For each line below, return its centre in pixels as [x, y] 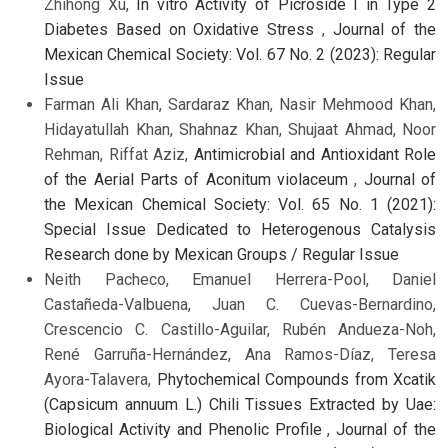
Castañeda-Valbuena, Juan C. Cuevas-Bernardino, [240, 304]
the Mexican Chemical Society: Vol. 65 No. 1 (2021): [240, 204]
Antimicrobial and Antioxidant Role [314, 154]
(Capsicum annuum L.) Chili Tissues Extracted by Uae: [240, 404]
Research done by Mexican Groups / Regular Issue [221, 254]
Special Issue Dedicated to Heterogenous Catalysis [240, 229]
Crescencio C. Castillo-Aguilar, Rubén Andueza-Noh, [240, 329]
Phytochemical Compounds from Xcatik [296, 379]
